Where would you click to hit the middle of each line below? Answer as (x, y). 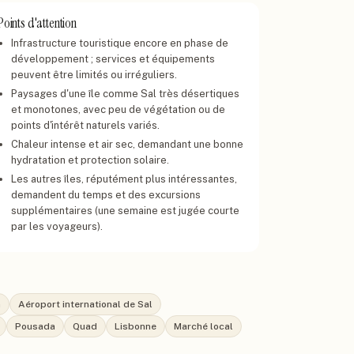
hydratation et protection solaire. (90, 160)
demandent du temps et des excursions (106, 195)
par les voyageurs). (57, 226)
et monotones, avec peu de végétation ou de (118, 109)
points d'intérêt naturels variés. (85, 125)
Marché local (203, 326)
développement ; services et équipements (113, 59)
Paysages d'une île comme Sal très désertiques (125, 94)
